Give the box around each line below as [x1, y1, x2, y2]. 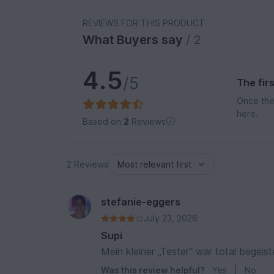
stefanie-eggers [101, 196, 181, 208]
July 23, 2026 [144, 213, 198, 223]
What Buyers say [83, 32, 187, 47]
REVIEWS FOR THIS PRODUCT [83, 18, 206, 28]
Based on [83, 116, 124, 127]
